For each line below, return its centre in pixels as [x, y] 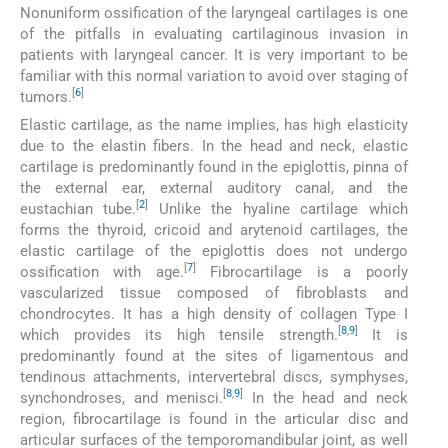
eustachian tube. [78, 208]
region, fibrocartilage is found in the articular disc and [214, 418]
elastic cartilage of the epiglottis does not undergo [214, 250]
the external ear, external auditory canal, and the [214, 187]
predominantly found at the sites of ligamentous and [214, 355]
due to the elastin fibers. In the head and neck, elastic [214, 145]
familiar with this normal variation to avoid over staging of [214, 75]
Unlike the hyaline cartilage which [278, 208]
